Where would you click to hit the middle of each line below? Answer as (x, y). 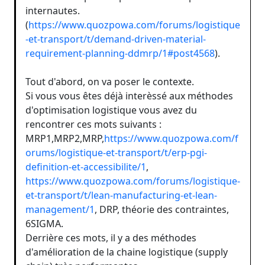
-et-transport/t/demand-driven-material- (116, 39)
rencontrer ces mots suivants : (93, 124)
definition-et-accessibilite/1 (86, 167)
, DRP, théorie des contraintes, (162, 209)
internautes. (53, 11)
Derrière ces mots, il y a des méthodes (111, 238)
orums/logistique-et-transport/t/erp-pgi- (116, 153)
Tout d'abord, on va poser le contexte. (110, 82)
